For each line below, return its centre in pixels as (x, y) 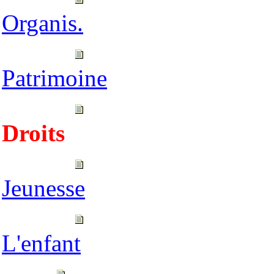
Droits (33, 133)
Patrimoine (54, 78)
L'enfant (41, 243)
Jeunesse (43, 188)
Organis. (43, 23)
